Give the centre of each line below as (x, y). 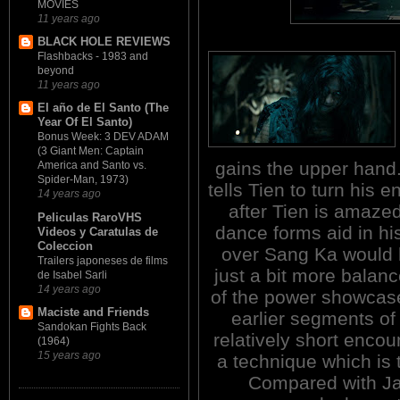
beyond (56, 71)
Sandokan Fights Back (92, 326)
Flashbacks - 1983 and (93, 57)
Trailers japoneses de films (103, 260)
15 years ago (69, 354)
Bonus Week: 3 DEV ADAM (103, 137)
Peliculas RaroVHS (90, 217)
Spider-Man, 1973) (83, 180)
